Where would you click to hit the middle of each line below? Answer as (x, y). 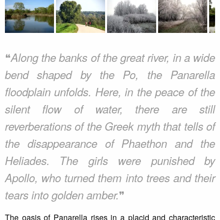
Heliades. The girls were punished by (110, 160)
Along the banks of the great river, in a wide (113, 57)
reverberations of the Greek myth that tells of (110, 126)
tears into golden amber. (62, 194)
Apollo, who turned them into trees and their (110, 177)
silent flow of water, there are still (110, 109)
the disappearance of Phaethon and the (110, 143)
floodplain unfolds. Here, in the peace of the (110, 91)
